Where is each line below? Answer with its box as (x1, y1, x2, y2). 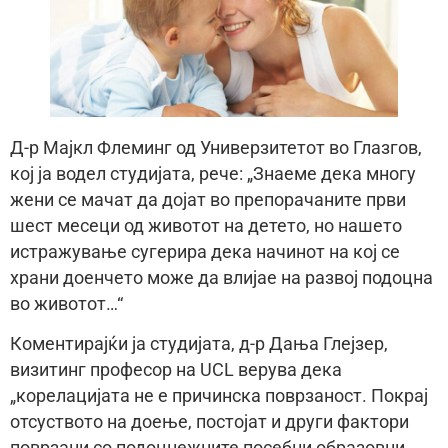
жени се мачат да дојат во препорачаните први (10, 189, 406, 210)
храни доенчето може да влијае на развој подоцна (10, 267, 433, 288)
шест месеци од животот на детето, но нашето (10, 215, 402, 236)
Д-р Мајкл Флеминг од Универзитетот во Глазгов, (10, 137, 422, 158)
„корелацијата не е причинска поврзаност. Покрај (10, 386, 428, 407)
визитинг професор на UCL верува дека (10, 360, 342, 381)
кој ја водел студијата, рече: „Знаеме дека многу (10, 163, 416, 184)
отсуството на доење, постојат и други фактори (10, 412, 409, 433)
